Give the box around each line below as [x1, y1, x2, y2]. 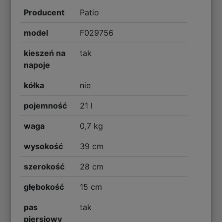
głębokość [24, 181, 64, 192]
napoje [24, 59, 51, 70]
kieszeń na [24, 48, 66, 58]
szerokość [24, 161, 65, 171]
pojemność [24, 100, 67, 111]
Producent [24, 7, 65, 17]
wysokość [24, 141, 63, 151]
